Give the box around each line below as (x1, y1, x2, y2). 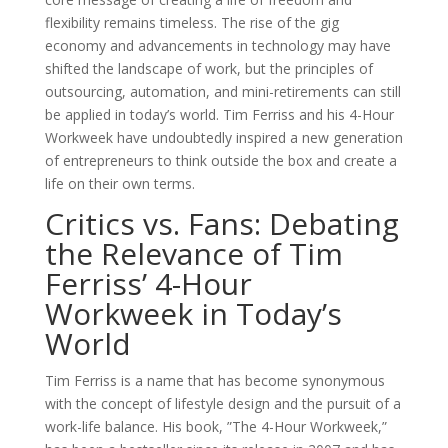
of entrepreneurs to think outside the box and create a (44, 151, 397, 170)
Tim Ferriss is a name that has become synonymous (44, 371, 385, 390)
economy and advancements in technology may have (44, 36, 391, 55)
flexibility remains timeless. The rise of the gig (44, 13, 339, 32)
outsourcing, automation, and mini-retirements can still (44, 82, 401, 101)
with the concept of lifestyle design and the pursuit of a (44, 394, 401, 413)
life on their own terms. (44, 174, 195, 193)
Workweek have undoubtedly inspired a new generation (44, 128, 403, 147)
